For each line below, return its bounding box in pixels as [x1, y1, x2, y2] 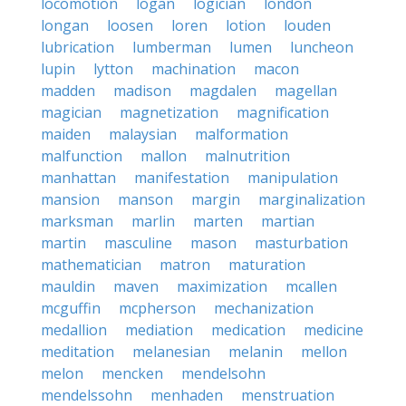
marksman [41, 211, 113, 231]
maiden [41, 124, 91, 144]
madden [41, 81, 95, 101]
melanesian [132, 342, 210, 362]
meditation [41, 342, 114, 362]
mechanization [214, 298, 314, 318]
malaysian [109, 124, 177, 144]
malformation [195, 124, 288, 144]
